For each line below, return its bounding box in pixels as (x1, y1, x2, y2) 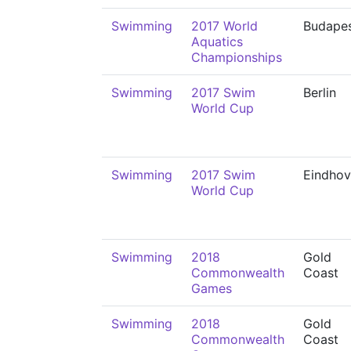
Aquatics (191, 34, 243, 49)
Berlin (303, 85, 336, 100)
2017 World (191, 18, 258, 34)
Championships (191, 49, 282, 65)
